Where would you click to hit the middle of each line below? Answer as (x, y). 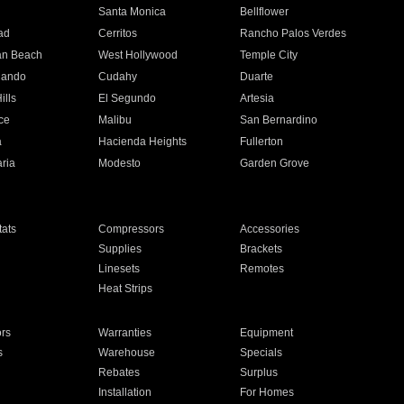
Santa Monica (132, 12)
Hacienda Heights (142, 142)
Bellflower (265, 12)
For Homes (267, 392)
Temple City (269, 55)
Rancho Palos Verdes (294, 33)
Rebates (119, 372)
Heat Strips (125, 289)
